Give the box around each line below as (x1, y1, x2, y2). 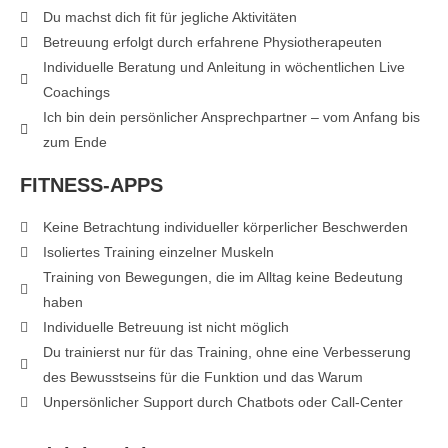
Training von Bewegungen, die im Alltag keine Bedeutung (42, 269, 403, 286)
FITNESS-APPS (20, 174, 163, 197)
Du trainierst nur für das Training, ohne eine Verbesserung (42, 344, 411, 361)
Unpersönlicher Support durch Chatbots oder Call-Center (42, 394, 403, 411)
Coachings (42, 84, 110, 101)
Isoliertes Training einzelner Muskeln (42, 244, 274, 261)
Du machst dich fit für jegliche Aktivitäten (42, 9, 297, 26)
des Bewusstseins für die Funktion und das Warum (42, 369, 363, 386)
